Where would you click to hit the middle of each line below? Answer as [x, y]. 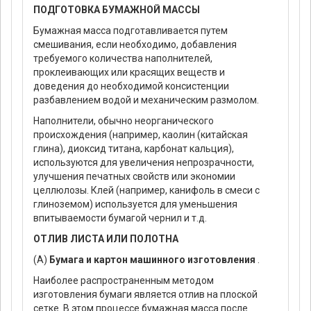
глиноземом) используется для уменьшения [135, 204]
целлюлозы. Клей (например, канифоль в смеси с [146, 191]
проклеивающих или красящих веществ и [129, 73]
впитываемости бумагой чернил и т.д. [120, 218]
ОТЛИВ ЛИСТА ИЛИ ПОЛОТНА [106, 239]
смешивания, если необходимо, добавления [135, 45]
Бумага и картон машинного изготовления [153, 260]
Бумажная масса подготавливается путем [131, 31]
